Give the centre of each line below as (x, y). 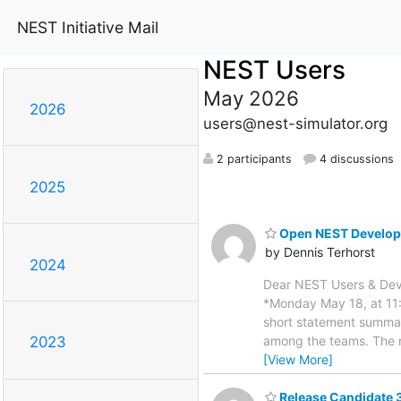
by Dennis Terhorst (320, 252)
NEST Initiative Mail (88, 27)
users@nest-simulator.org (295, 123)
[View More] (298, 359)
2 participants (252, 158)
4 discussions (354, 158)
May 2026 (251, 98)
